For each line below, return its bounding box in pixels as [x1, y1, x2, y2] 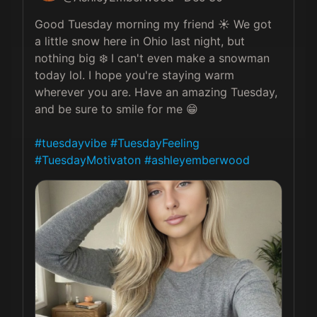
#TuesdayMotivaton [35, 153, 141, 167]
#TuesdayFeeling [110, 136, 200, 150]
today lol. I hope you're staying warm [35, 68, 238, 82]
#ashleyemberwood [144, 153, 250, 167]
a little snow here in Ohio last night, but [35, 34, 248, 48]
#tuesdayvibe [35, 136, 107, 150]
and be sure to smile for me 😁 [35, 102, 198, 116]
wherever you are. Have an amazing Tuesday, [35, 85, 281, 99]
